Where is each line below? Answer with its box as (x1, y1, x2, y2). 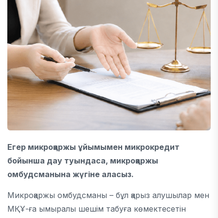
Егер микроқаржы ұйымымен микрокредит (7, 142, 180, 152)
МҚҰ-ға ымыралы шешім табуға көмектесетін (7, 204, 186, 214)
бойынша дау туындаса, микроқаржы (7, 156, 158, 165)
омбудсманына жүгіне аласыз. (7, 169, 134, 179)
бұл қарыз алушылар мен (113, 190, 209, 200)
